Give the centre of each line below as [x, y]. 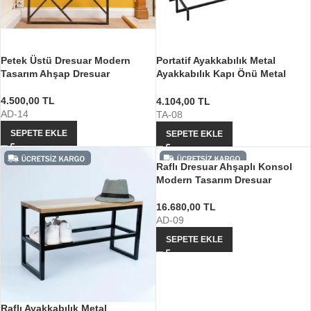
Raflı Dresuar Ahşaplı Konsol [224, 167]
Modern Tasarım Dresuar [213, 180]
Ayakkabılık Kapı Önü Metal [221, 74]
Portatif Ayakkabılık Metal [216, 61]
